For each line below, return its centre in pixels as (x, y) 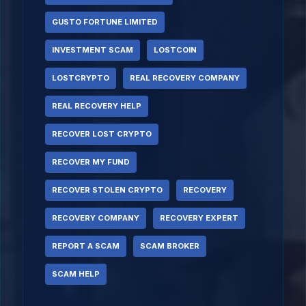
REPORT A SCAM (86, 246)
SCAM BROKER (170, 246)
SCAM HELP (76, 274)
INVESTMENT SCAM (93, 50)
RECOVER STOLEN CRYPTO (107, 190)
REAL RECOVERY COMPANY (185, 78)
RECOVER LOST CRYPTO (102, 134)
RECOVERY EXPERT (199, 218)
